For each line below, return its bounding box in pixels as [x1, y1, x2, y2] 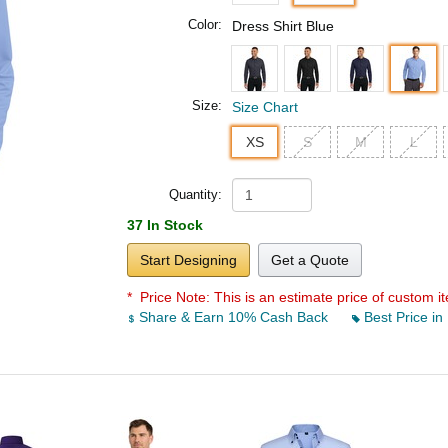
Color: [188, 17, 222, 33]
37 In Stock [127, 217, 203, 234]
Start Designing [140, 252, 237, 269]
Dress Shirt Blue [232, 18, 334, 35]
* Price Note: [127, 289, 214, 306]
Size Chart [232, 99, 298, 116]
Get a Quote [271, 252, 349, 269]
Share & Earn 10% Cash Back [135, 309, 332, 326]
